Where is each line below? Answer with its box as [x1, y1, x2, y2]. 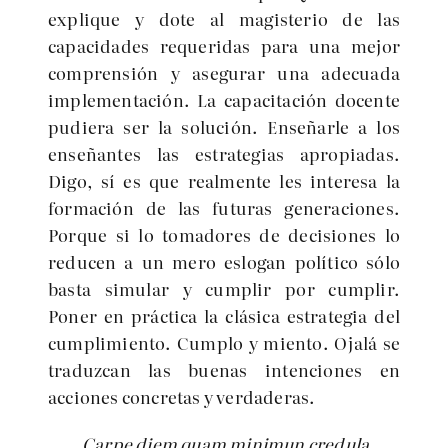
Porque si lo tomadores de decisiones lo [48, 222, 400, 247]
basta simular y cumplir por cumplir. [48, 276, 400, 301]
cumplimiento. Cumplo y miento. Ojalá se [48, 330, 400, 355]
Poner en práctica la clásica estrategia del [48, 303, 400, 328]
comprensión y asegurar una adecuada [48, 60, 400, 85]
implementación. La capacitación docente [48, 87, 400, 112]
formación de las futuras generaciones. [48, 195, 400, 220]
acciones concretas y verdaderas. [48, 384, 316, 409]
